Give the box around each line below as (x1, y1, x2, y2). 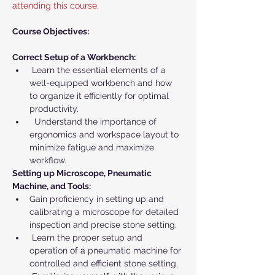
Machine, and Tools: (12, 181, 91, 191)
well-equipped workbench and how (29, 78, 174, 88)
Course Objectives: (12, 26, 89, 36)
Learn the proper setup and (29, 233, 145, 242)
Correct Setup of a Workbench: (12, 52, 136, 62)
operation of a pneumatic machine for (29, 246, 184, 255)
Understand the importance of (29, 117, 159, 126)
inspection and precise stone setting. (29, 220, 177, 230)
